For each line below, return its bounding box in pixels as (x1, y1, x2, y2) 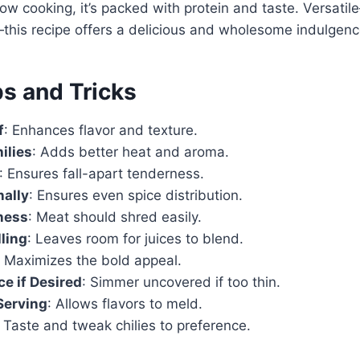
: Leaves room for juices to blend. (27, 231, 243, 247)
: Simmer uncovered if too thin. (82, 274, 280, 291)
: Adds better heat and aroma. (32, 144, 229, 161)
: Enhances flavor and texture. (4, 122, 198, 139)
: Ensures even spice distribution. (29, 187, 243, 204)
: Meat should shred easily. (28, 209, 202, 226)
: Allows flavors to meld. (47, 296, 202, 313)
